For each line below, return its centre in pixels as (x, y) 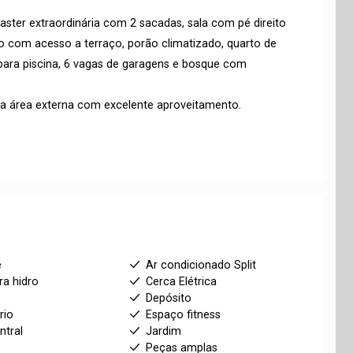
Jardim (163, 331)
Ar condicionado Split (201, 265)
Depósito (168, 298)
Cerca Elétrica (181, 281)
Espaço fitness (183, 314)
